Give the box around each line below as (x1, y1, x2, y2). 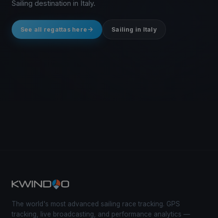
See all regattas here (20, 25, 88, 33)
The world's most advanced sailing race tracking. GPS (12, 200, 180, 208)
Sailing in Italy (111, 25, 157, 33)
